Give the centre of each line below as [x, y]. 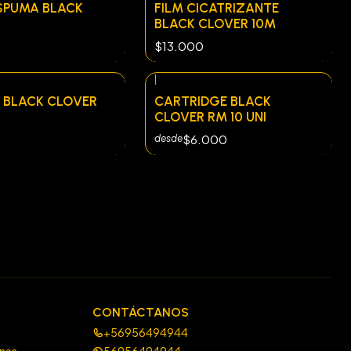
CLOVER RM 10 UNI [210, 116]
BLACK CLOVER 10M [215, 24]
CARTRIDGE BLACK [213, 101]
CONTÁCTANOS [141, 312]
